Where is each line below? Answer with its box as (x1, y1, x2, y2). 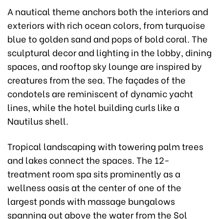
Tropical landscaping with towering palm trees (7, 139, 203, 153)
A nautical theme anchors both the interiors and (7, 4, 208, 18)
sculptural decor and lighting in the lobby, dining (7, 45, 212, 59)
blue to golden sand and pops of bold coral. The (7, 32, 208, 45)
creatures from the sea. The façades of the (7, 73, 186, 87)
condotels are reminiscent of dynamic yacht (7, 87, 193, 100)
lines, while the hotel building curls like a (7, 100, 179, 114)
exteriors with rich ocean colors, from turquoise (7, 18, 205, 32)
